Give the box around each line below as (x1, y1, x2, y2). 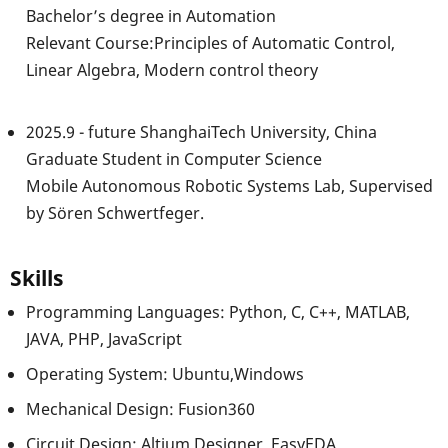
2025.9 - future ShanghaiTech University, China (26, 120, 377, 143)
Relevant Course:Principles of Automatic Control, (26, 31, 395, 54)
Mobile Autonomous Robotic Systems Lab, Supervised (26, 174, 433, 197)
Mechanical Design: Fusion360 (26, 397, 255, 420)
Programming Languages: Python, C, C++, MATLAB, (26, 300, 410, 323)
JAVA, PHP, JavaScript (26, 327, 182, 350)
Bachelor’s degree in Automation (26, 4, 276, 27)
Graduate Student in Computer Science (26, 147, 322, 170)
